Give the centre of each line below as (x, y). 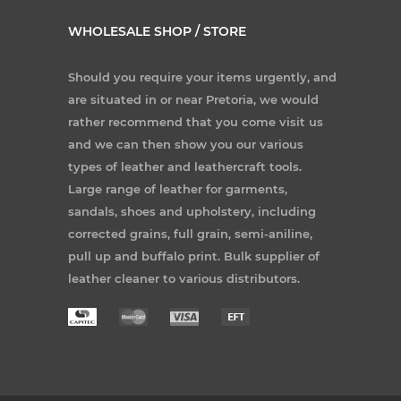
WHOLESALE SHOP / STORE (157, 31)
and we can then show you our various (186, 144)
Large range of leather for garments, (178, 189)
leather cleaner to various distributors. (184, 278)
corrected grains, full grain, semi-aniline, (190, 234)
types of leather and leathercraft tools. (185, 166)
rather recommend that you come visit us (196, 122)
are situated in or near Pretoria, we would (193, 99)
